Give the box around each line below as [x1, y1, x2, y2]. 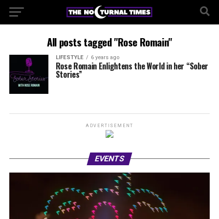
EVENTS [93, 154, 126, 163]
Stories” [55, 68, 83, 80]
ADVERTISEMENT [85, 123, 134, 128]
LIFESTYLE [55, 54, 84, 61]
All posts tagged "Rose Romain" [47, 34, 172, 49]
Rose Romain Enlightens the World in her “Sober [55, 60, 208, 72]
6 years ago [90, 54, 119, 61]
